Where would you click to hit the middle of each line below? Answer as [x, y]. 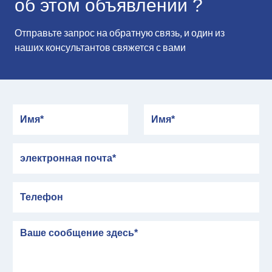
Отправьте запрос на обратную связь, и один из [120, 33]
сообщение [39, 226]
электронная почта [57, 149]
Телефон [33, 188]
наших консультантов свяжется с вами [100, 48]
